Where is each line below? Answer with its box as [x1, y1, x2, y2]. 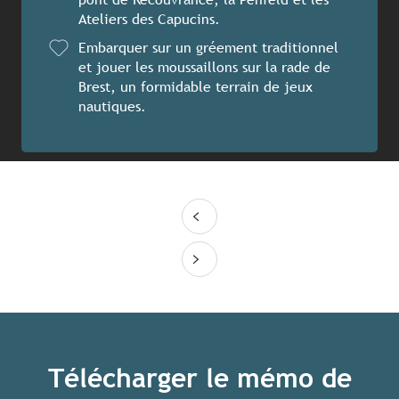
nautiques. [78, 98, 146, 116]
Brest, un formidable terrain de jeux [78, 78, 313, 96]
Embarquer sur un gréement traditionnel [78, 39, 338, 57]
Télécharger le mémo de [47, 362, 352, 395]
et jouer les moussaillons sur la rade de [78, 59, 330, 77]
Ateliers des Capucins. [78, 11, 220, 28]
